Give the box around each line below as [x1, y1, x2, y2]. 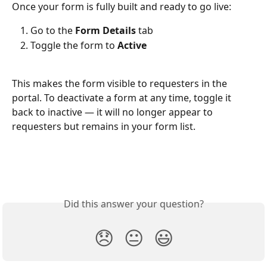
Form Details [75, 24, 136, 38]
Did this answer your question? [63, 197, 204, 211]
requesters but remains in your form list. [12, 120, 195, 133]
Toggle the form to [30, 38, 117, 52]
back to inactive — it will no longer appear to [12, 105, 215, 119]
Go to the [30, 24, 75, 38]
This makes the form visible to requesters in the [12, 77, 229, 91]
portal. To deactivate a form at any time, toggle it [12, 91, 234, 105]
